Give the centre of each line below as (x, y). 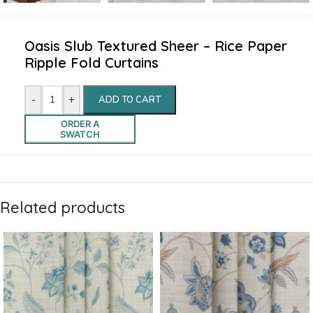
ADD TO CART (130, 100)
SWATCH (80, 134)
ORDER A (80, 123)
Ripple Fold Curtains (92, 62)
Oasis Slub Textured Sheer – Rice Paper (156, 45)
